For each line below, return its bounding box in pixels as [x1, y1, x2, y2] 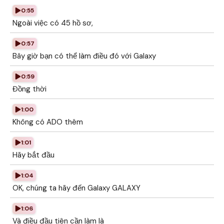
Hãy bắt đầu [12, 150, 54, 160]
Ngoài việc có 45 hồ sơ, [12, 18, 93, 28]
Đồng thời [12, 84, 46, 94]
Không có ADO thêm [12, 117, 83, 127]
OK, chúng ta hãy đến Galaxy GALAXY [12, 183, 140, 193]
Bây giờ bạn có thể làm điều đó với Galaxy [12, 51, 156, 61]
